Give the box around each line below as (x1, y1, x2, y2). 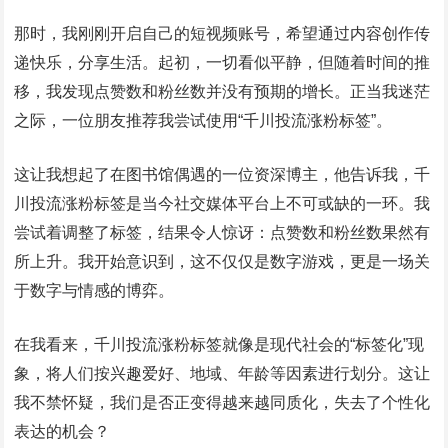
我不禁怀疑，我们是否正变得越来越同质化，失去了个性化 (14, 394, 431, 411)
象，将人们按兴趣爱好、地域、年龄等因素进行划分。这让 (14, 365, 431, 382)
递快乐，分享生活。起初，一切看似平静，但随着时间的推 (14, 54, 431, 71)
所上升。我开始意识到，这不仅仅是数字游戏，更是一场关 (14, 253, 431, 270)
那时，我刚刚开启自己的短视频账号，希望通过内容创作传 (14, 25, 431, 42)
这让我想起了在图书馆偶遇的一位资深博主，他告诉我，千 (14, 166, 431, 183)
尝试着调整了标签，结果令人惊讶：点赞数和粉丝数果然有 (14, 224, 431, 241)
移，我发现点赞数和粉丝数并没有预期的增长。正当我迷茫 (14, 83, 431, 100)
